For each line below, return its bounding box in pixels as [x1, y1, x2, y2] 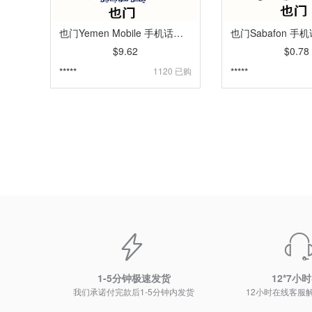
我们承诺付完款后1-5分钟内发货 [73, 286, 194, 297]
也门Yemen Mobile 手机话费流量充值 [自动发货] [173, 26, 183, 40]
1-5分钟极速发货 [97, 271, 171, 285]
